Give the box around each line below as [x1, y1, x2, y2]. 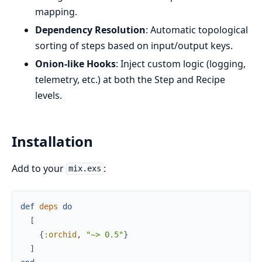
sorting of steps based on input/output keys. [35, 39, 233, 52]
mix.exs [68, 164, 101, 174]
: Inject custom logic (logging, [116, 57, 246, 70]
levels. [35, 88, 62, 102]
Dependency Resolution [35, 23, 146, 36]
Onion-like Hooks [35, 57, 116, 70]
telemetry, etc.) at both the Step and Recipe [35, 73, 225, 86]
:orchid [44, 229, 77, 239]
